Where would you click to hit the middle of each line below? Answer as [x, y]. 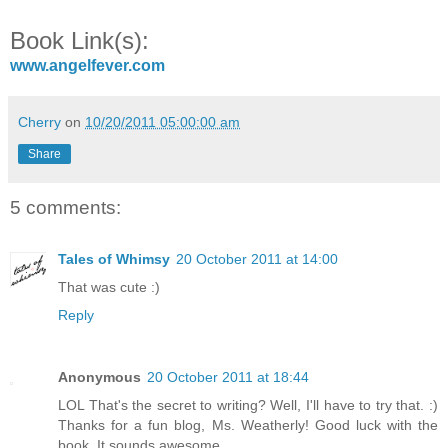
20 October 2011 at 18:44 [228, 377]
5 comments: [65, 208]
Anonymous [99, 377]
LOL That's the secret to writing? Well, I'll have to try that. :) [248, 405]
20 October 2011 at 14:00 [257, 259]
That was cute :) [109, 287]
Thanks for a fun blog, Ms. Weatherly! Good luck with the [248, 425]
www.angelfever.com [87, 66]
